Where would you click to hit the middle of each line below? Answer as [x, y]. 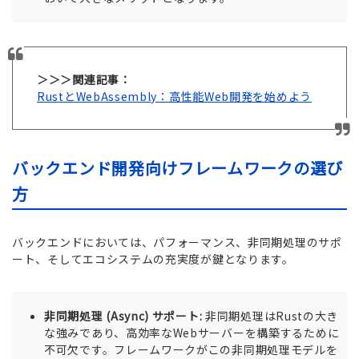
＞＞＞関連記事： [84, 80]
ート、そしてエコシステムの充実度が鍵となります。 [153, 259]
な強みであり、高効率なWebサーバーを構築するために [192, 333]
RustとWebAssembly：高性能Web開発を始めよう [175, 97]
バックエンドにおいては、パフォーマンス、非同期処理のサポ [177, 242]
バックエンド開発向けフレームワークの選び [178, 168]
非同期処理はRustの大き [270, 316]
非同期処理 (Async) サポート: [123, 316]
